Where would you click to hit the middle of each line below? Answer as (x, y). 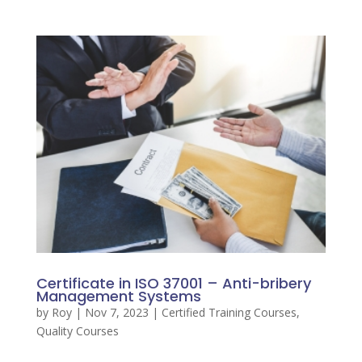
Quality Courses (77, 330)
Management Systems (118, 296)
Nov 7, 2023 (116, 312)
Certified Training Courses (229, 312)
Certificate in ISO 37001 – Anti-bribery (173, 283)
